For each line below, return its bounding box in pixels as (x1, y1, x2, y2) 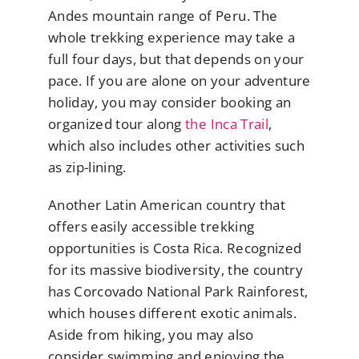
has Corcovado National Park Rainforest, (48, 281, 309, 301)
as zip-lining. (48, 157, 127, 176)
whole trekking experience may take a (48, 27, 296, 46)
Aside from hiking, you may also (48, 325, 254, 344)
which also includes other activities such (48, 135, 305, 155)
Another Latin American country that (48, 195, 285, 214)
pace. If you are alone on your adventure (48, 71, 311, 90)
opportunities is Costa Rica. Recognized (48, 238, 302, 257)
